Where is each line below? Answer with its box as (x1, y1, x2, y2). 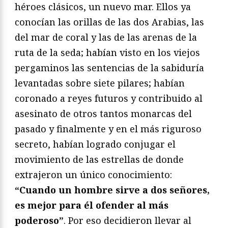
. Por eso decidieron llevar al (64, 214, 191, 227)
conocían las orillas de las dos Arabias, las (15, 16, 204, 28)
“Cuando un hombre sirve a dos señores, (15, 184, 210, 196)
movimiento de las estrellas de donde (15, 153, 184, 166)
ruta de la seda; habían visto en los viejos (15, 46, 200, 59)
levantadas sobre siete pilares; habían (15, 77, 185, 90)
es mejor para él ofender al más (15, 199, 168, 212)
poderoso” (15, 214, 64, 227)
